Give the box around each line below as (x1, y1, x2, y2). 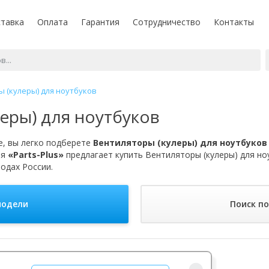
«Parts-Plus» (8, 148, 64, 160)
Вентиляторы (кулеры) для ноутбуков (93, 136, 267, 148)
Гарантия (81, 16, 119, 28)
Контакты (214, 16, 254, 28)
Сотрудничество (133, 16, 201, 28)
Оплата (37, 16, 68, 28)
